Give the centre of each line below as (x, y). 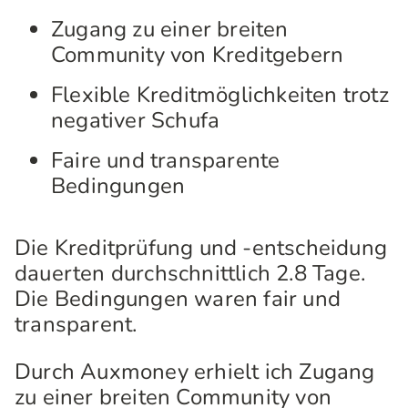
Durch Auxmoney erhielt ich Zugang (195, 372)
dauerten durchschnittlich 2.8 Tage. (190, 273)
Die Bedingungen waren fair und (178, 299)
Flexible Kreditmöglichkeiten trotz (220, 95)
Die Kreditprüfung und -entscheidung (201, 248)
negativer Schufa (136, 120)
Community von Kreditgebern (198, 55)
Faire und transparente (166, 160)
